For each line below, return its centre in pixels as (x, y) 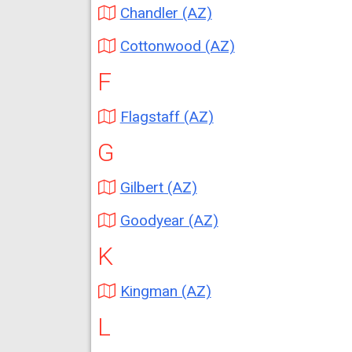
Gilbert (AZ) (158, 187)
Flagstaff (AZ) (167, 117)
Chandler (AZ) (166, 13)
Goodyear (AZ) (169, 220)
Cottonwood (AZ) (177, 46)
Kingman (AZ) (165, 291)
